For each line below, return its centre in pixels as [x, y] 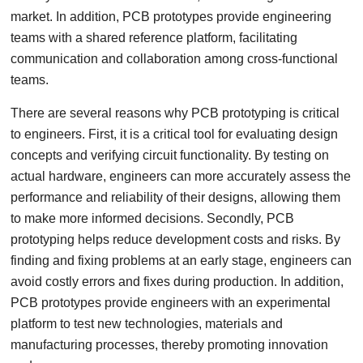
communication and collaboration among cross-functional [175, 59]
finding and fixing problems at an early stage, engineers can [181, 261]
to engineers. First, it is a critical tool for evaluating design [175, 134]
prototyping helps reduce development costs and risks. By [176, 239]
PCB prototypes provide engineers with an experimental [171, 303]
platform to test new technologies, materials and [147, 324]
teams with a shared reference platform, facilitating [154, 38]
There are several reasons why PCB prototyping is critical [175, 113]
